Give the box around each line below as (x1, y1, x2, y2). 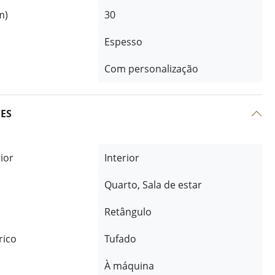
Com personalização (104, 62, 198, 76)
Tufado (104, 232, 136, 246)
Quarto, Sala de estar (104, 178, 202, 192)
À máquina (104, 259, 154, 273)
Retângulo (104, 205, 152, 219)
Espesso (104, 35, 142, 48)
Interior (104, 151, 139, 165)
